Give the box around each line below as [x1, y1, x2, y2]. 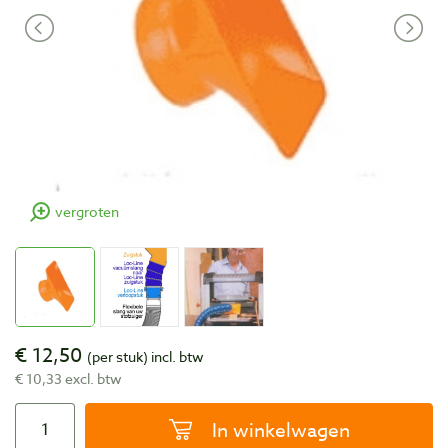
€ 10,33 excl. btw [15, 368, 122, 388]
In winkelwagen [211, 416, 350, 443]
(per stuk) [87, 346, 148, 366]
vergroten [55, 202, 119, 221]
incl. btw [148, 346, 204, 366]
